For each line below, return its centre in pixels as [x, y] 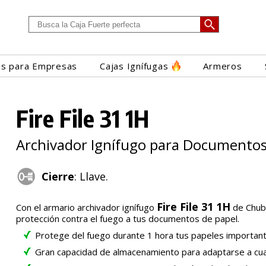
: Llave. [91, 176]
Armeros [223, 66]
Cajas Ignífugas [134, 66]
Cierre [58, 176]
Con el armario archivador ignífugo [87, 207]
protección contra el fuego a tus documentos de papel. [128, 218]
